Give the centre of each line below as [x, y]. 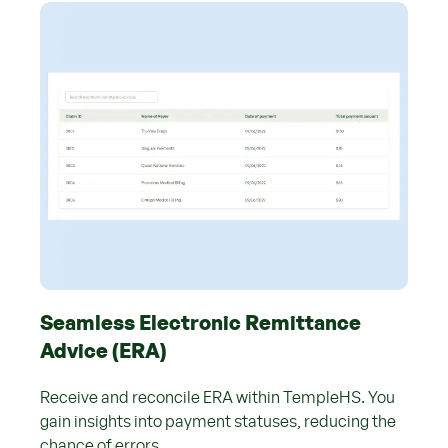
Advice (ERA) [103, 352]
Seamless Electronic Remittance [200, 324]
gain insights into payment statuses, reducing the [218, 422]
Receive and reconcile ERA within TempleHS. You [217, 398]
